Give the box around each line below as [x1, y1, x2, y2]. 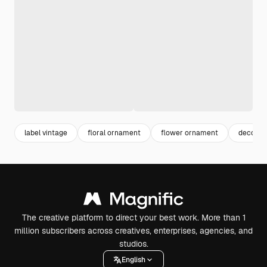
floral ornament [88, 128, 141, 138]
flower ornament [161, 128, 218, 138]
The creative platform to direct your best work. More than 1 [21, 212, 246, 223]
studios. [119, 238, 148, 249]
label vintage [24, 128, 67, 138]
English [122, 254, 145, 265]
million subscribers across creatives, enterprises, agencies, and [14, 225, 253, 236]
